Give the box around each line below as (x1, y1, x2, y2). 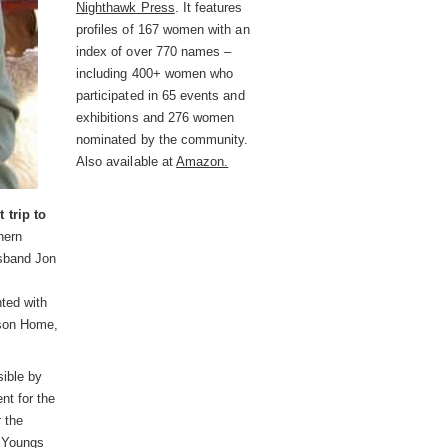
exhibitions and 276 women (76, 110, 235, 125)
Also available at (76, 154, 176, 169)
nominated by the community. (76, 132, 249, 147)
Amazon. (176, 154, 229, 169)
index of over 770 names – (76, 44, 232, 59)
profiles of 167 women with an (76, 22, 250, 37)
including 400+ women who (76, 66, 234, 81)
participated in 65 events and (76, 88, 245, 103)
